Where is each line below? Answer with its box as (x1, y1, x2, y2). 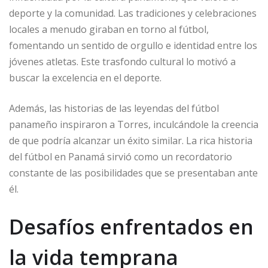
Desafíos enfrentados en (9, 213, 254, 241)
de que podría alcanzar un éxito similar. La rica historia (9, 134, 252, 148)
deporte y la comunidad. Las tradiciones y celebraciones (9, 7, 257, 20)
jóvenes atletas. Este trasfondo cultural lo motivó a (9, 55, 236, 69)
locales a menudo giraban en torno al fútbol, (9, 23, 209, 36)
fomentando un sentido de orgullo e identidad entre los (9, 39, 257, 53)
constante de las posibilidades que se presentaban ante (9, 166, 258, 180)
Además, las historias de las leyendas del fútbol (9, 102, 219, 115)
